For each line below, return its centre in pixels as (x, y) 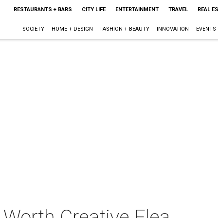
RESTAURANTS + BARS (43, 9)
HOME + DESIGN (72, 29)
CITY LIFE (93, 9)
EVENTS (206, 29)
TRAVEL (178, 9)
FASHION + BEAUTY (125, 29)
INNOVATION (173, 29)
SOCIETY (33, 29)
